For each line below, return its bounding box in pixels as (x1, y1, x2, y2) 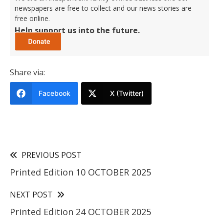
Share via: (10, 66, 45, 78)
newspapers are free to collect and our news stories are (15, 3, 192, 13)
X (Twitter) (110, 88, 144, 97)
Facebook (39, 88, 70, 97)
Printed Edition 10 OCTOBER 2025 (10, 166, 151, 178)
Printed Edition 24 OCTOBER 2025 (10, 205, 151, 218)
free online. (15, 13, 50, 23)
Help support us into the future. (15, 24, 140, 36)
